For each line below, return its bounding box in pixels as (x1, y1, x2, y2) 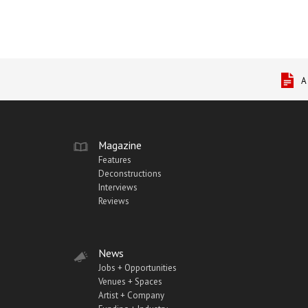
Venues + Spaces (98, 275, 162, 287)
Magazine (98, 137, 142, 152)
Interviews (98, 181, 137, 193)
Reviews (98, 195, 129, 207)
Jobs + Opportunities (98, 261, 177, 274)
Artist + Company (98, 289, 164, 301)
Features (98, 153, 131, 166)
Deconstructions (98, 167, 162, 179)
